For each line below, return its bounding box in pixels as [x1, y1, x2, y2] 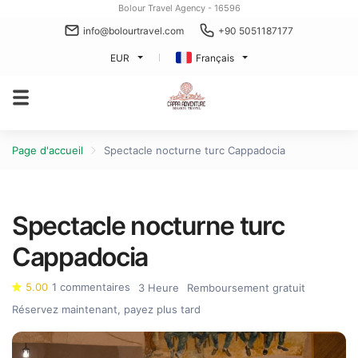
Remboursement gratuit [187, 281, 305, 294]
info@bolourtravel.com [83, 24, 184, 37]
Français [196, 51, 234, 64]
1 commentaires [52, 280, 130, 293]
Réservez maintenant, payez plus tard [12, 303, 201, 316]
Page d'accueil [12, 144, 83, 157]
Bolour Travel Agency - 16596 [117, 2, 241, 14]
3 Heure [138, 281, 179, 294]
